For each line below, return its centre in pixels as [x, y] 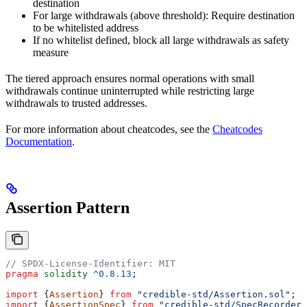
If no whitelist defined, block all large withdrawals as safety [161, 40]
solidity [63, 273]
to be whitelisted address [86, 27]
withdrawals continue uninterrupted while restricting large [130, 90]
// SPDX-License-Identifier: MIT [90, 263]
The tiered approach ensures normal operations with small [130, 78]
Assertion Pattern [67, 207]
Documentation [39, 141]
